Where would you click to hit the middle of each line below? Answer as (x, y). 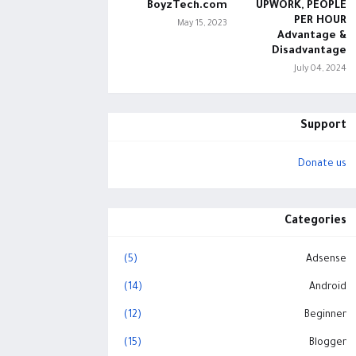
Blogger (327, 343)
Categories (315, 222)
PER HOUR (320, 21)
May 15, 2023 (202, 24)
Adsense (326, 260)
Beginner (325, 315)
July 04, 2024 (320, 69)
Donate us (322, 164)
